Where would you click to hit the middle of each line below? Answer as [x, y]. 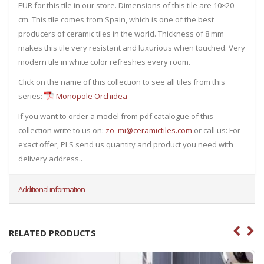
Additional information [52, 189]
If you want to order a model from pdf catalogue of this [116, 116]
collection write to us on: [62, 131]
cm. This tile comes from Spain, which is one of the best [116, 20]
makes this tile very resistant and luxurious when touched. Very [132, 48]
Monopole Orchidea [92, 96]
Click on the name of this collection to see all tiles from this [122, 82]
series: [31, 96]
